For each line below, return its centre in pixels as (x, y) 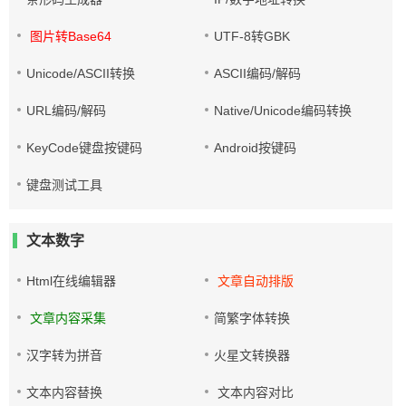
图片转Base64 (69, 36)
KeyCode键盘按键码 (84, 148)
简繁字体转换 (252, 318)
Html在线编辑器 (71, 281)
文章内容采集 (66, 318)
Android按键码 (256, 148)
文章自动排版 (254, 281)
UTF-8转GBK (252, 36)
